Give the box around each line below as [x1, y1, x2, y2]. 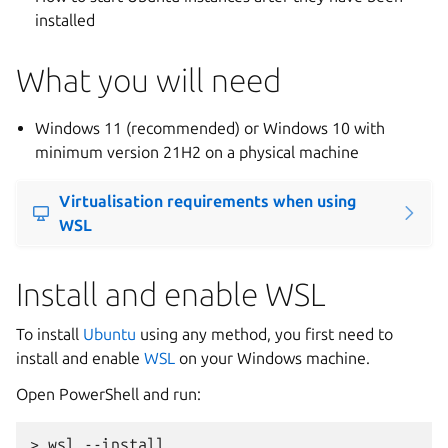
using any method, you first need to [136, 325, 393, 343]
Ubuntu [83, 325, 136, 343]
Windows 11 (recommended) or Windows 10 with [35, 119, 386, 137]
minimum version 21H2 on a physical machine [35, 143, 360, 161]
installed [35, 11, 96, 29]
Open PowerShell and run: [16, 385, 201, 403]
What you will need [16, 62, 281, 98]
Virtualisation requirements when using [58, 192, 356, 210]
